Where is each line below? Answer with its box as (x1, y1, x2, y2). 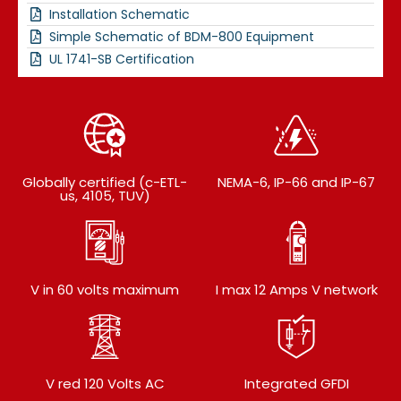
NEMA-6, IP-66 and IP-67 (218, 173, 375, 192)
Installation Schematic (49, 5, 190, 24)
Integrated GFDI (243, 374, 349, 394)
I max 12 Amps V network (215, 280, 378, 300)
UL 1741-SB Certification (49, 50, 194, 69)
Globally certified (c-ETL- (22, 173, 187, 192)
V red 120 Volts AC (45, 374, 165, 394)
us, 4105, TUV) (59, 186, 150, 206)
